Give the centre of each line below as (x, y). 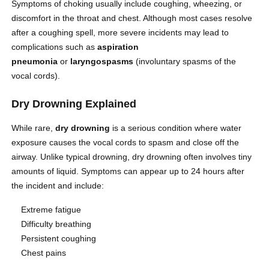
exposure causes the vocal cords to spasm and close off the (125, 143)
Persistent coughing (59, 239)
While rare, (34, 128)
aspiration (118, 47)
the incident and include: (58, 186)
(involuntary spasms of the (185, 62)
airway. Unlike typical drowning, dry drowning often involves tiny (132, 157)
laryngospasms (102, 62)
